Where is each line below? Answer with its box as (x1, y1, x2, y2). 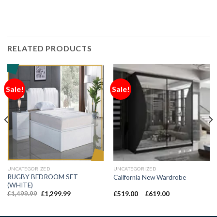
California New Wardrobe (113, 173, 186, 181)
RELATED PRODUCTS (7, 44, 92, 53)
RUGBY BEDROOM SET (7, 173, 78, 181)
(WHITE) (7, 181, 33, 189)
